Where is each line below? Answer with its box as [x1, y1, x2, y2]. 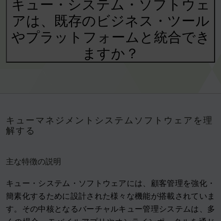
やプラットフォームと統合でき [11, 29, 210, 46]
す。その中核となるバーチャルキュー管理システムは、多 [6, 204, 215, 214]
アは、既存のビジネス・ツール [11, 12, 210, 30]
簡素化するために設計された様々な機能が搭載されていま [6, 191, 215, 201]
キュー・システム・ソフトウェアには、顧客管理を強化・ [6, 179, 215, 188]
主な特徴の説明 [6, 157, 61, 167]
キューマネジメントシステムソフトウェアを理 [6, 115, 213, 126]
